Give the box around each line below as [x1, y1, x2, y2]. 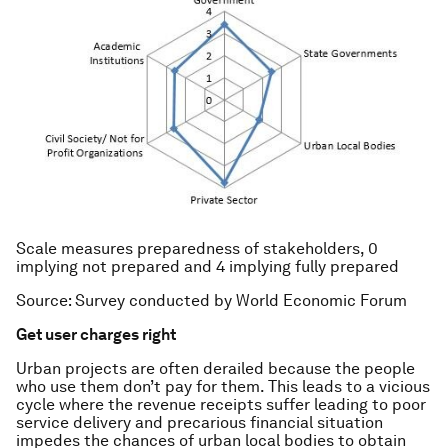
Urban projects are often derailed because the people [16, 359, 415, 378]
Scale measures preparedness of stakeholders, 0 [16, 239, 378, 258]
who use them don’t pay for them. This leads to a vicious [16, 377, 430, 396]
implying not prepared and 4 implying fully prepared [16, 257, 399, 276]
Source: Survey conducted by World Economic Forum [16, 291, 407, 310]
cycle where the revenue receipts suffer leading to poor [16, 395, 426, 414]
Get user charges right [16, 325, 176, 344]
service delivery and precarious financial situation [16, 413, 383, 432]
